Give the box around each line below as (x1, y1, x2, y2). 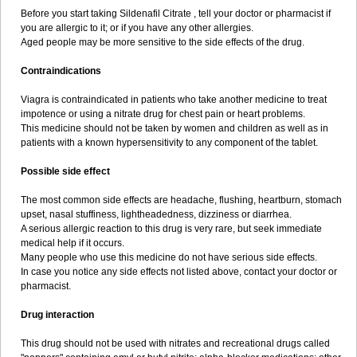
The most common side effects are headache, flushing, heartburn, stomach (21, 194, 342, 206)
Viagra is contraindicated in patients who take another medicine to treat (21, 94, 327, 105)
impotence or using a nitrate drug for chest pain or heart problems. (21, 108, 305, 120)
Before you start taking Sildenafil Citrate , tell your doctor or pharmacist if (21, 8, 331, 19)
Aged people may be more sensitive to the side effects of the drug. (21, 37, 304, 48)
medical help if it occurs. (21, 237, 124, 249)
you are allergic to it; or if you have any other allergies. (21, 22, 253, 33)
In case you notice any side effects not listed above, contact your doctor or (21, 266, 337, 277)
